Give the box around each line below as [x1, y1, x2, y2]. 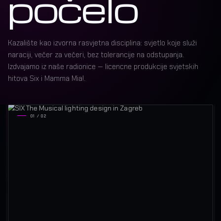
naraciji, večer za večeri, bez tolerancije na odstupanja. [8, 50, 184, 60]
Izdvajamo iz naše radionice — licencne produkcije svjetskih [8, 62, 198, 72]
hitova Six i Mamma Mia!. [8, 74, 85, 84]
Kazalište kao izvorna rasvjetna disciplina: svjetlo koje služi [8, 38, 197, 48]
